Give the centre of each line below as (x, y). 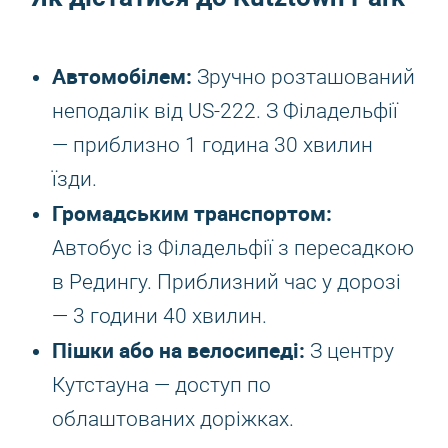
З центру (349, 351)
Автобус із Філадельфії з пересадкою (233, 248)
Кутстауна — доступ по (161, 385)
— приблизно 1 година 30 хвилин (212, 145)
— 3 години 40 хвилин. (159, 316)
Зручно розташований (303, 77)
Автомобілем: (122, 76)
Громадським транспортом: (192, 213)
